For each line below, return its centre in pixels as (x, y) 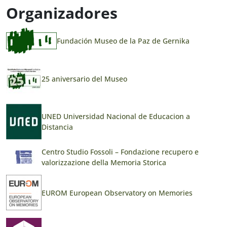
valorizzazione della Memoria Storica (104, 162)
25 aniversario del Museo (84, 79)
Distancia (57, 127)
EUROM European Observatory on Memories (117, 193)
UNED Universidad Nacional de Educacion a (116, 116)
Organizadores (62, 13)
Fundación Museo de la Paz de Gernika (123, 41)
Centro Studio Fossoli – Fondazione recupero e (120, 152)
